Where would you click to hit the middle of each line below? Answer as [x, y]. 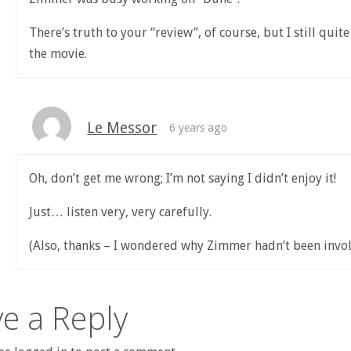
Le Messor [122, 128]
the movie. [58, 54]
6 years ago [198, 128]
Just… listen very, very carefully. [120, 212]
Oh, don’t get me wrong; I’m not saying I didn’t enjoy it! [182, 179]
